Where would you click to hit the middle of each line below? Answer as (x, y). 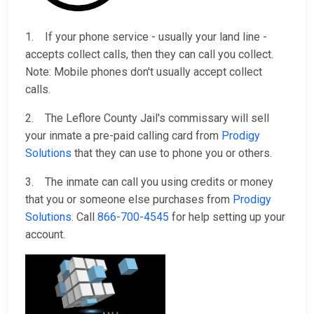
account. (45, 235)
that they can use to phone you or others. (172, 153)
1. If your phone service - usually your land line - (146, 37)
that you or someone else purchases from (129, 200)
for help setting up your (227, 217)
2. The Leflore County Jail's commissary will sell (147, 118)
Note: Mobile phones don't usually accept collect (144, 72)
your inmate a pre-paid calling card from (123, 136)
